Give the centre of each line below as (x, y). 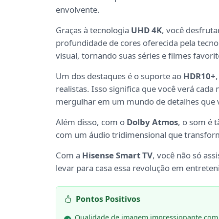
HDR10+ (199, 76)
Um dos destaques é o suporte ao (120, 76)
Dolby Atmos (152, 122)
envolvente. (78, 10)
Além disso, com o (91, 122)
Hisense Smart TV (117, 155)
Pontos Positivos (108, 199)
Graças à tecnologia (93, 30)
